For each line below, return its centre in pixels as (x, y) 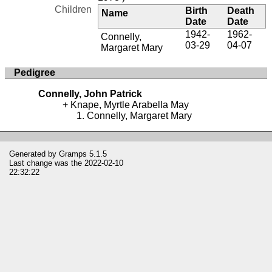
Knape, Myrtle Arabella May (130, 104)
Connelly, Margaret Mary (139, 115)
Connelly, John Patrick (90, 93)
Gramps (73, 154)
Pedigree (35, 72)
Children (73, 9)
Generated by (34, 154)
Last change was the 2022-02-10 (66, 163)
